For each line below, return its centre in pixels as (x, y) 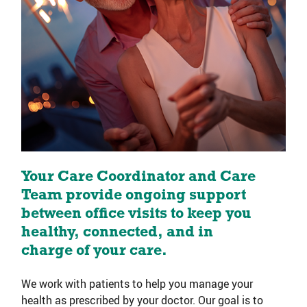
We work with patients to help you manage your (137, 283)
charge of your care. (94, 251)
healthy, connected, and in (117, 232)
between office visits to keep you (136, 214)
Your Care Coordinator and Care (138, 177)
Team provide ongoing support (133, 195)
